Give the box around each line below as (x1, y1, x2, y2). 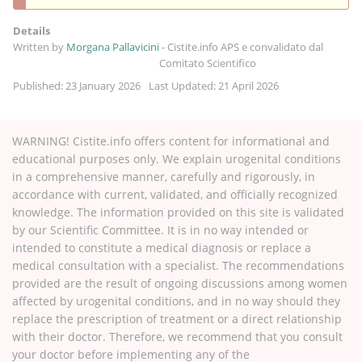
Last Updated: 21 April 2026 (149, 78, 279, 93)
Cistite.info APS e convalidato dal (167, 39, 323, 54)
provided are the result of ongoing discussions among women (12, 275, 347, 291)
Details (13, 23, 50, 38)
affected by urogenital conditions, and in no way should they (12, 293, 340, 309)
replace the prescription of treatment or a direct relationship (12, 310, 342, 326)
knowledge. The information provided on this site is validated (12, 204, 344, 220)
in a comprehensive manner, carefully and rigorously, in (12, 168, 315, 184)
